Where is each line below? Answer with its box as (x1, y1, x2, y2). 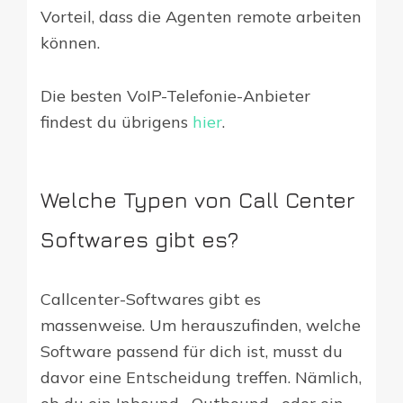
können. (40, 32, 100, 54)
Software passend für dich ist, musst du (40, 341, 343, 363)
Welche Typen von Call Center (40, 187, 355, 213)
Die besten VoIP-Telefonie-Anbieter (40, 85, 310, 107)
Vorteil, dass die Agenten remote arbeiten (40, 6, 362, 28)
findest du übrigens (40, 112, 193, 133)
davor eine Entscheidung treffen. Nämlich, (40, 367, 362, 389)
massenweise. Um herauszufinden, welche (40, 315, 361, 336)
